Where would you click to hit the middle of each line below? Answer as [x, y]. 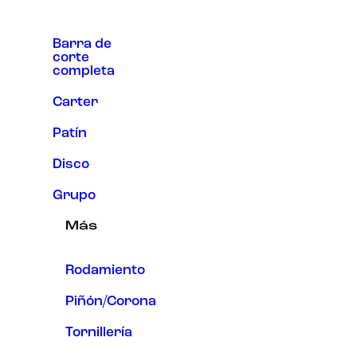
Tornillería [99, 332]
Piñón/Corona [111, 301]
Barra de [82, 44]
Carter [75, 102]
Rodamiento [105, 270]
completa [84, 71]
